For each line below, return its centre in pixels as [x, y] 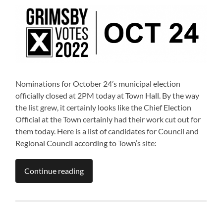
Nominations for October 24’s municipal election [98, 84]
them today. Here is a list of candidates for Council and [107, 131]
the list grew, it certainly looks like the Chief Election [104, 108]
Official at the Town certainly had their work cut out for [108, 119]
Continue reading [54, 171]
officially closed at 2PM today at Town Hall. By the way [108, 96]
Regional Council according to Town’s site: [86, 143]
